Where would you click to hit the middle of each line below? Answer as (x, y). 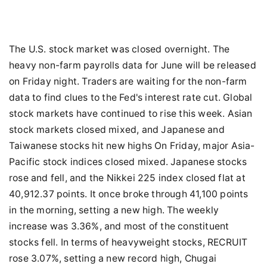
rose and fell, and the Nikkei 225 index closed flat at (127, 178)
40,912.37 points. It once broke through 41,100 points (129, 194)
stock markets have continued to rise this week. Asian (131, 114)
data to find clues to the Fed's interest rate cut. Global (131, 97)
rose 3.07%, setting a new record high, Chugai (113, 258)
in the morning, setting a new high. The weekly (114, 210)
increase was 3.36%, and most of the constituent (119, 226)
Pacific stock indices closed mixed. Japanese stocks (128, 162)
